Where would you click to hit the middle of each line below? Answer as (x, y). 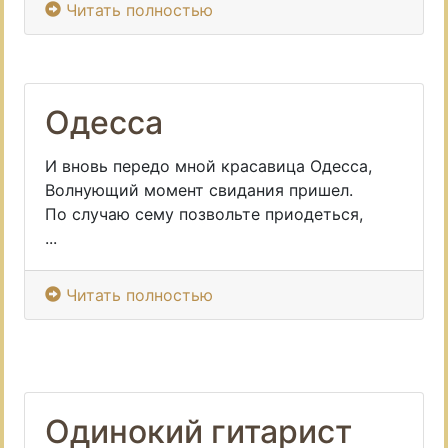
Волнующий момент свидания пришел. (199, 190)
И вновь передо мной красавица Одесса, (208, 166)
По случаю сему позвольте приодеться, (204, 214)
